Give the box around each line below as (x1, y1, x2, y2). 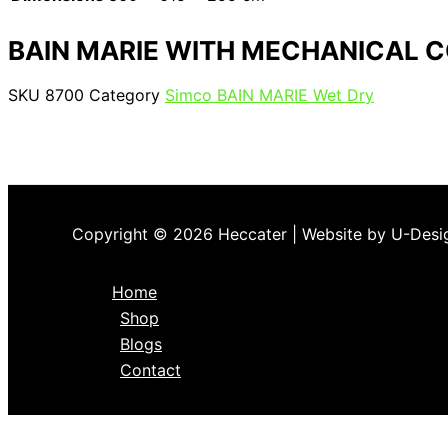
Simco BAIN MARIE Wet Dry (165, 84, 374, 105)
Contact (120, 360, 181, 380)
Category (89, 84, 160, 105)
